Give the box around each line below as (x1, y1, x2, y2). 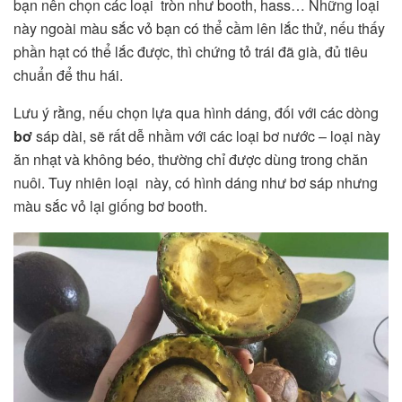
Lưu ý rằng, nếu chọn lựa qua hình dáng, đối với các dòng (13, 101, 379, 123)
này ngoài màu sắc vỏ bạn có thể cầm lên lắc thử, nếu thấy (13, 17, 385, 39)
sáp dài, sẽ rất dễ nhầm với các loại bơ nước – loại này (36, 125, 380, 146)
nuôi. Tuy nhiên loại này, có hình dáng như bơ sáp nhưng (13, 171, 378, 193)
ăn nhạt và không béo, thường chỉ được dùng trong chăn (13, 148, 368, 170)
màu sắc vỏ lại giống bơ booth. (13, 195, 211, 216)
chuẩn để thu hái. (13, 64, 127, 85)
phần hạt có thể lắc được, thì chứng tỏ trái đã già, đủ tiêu (13, 40, 368, 62)
